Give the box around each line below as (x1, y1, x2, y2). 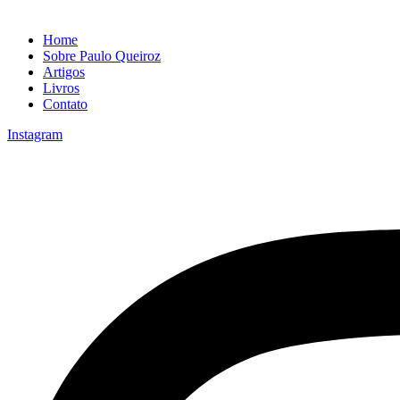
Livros (43, 80, 79, 96)
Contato (43, 96, 87, 112)
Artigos (43, 64, 85, 79)
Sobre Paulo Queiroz (43, 48, 161, 63)
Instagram (7, 127, 62, 142)
